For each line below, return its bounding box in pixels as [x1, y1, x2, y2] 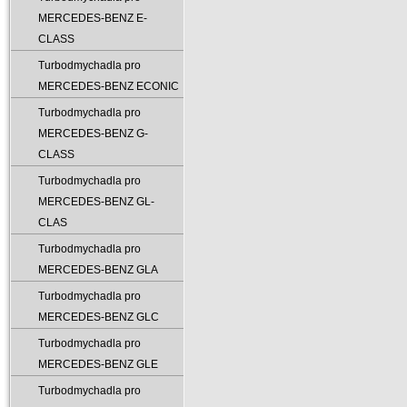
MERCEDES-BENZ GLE [38, 358, 158, 371]
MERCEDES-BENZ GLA [38, 263, 158, 276]
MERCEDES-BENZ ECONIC [38, 80, 179, 93]
